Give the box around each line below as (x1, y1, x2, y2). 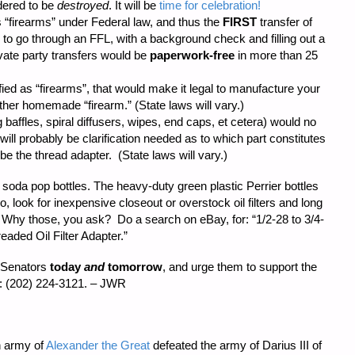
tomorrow (105, 260, 162, 274)
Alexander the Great (46, 338, 150, 353)
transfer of (257, 15, 312, 29)
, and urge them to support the (162, 260, 317, 274)
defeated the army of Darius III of (150, 338, 322, 353)
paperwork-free (150, 48, 235, 63)
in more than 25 (235, 48, 318, 63)
